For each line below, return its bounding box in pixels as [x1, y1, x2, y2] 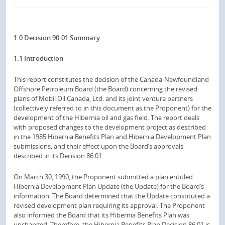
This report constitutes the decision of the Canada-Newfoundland [14, 75, 209, 84]
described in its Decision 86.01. [14, 151, 103, 160]
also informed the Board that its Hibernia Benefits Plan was [14, 210, 189, 219]
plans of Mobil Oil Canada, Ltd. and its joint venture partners [14, 94, 193, 103]
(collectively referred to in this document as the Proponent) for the [14, 103, 211, 113]
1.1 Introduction [14, 54, 63, 63]
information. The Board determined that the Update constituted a [14, 191, 210, 200]
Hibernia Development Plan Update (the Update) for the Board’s [14, 181, 204, 191]
